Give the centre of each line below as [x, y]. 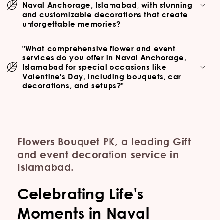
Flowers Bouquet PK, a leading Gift [104, 141]
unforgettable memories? [71, 23]
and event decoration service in [98, 154]
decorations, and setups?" [73, 85]
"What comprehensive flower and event [99, 48]
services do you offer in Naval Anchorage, [104, 57]
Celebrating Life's [81, 193]
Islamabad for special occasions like [95, 67]
